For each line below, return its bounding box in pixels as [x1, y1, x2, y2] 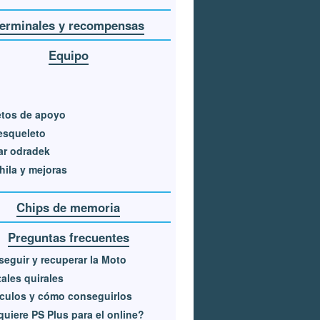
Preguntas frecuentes [7, 228, 129, 246]
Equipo [48, 46, 89, 64]
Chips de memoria [16, 198, 121, 216]
